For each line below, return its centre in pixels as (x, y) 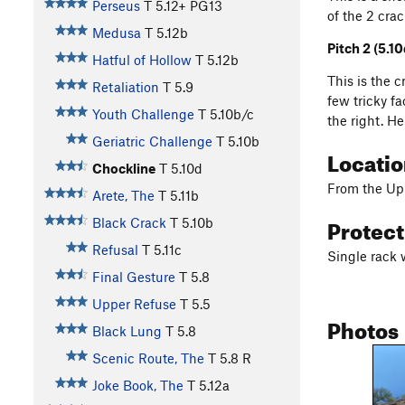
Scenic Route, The (148, 358)
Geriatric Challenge (152, 141)
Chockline (123, 169)
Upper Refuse (134, 304)
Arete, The (123, 196)
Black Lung (127, 331)
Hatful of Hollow (141, 60)
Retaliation (125, 87)
